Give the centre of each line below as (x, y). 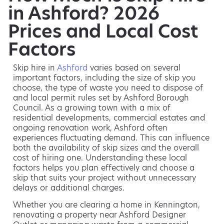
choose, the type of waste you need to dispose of (108, 87)
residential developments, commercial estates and (109, 117)
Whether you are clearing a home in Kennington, (106, 205)
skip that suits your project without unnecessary (104, 177)
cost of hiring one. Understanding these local (100, 157)
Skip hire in (35, 67)
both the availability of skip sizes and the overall (106, 147)
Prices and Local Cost (103, 31)
